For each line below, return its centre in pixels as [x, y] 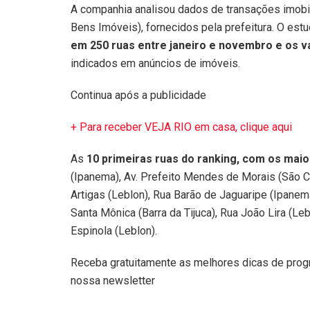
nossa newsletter [113, 280]
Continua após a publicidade [138, 95]
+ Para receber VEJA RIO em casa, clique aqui [181, 127]
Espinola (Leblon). [114, 230]
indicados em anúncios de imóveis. [155, 63]
